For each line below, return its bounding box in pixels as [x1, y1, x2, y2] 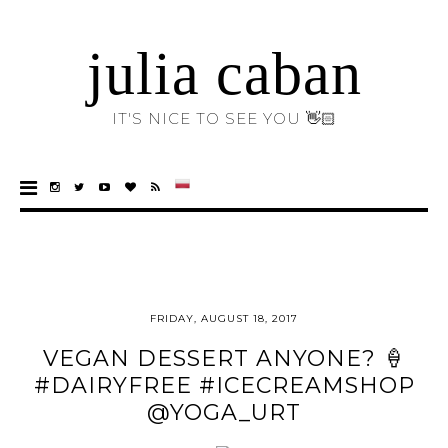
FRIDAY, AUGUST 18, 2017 [150, 312, 298, 325]
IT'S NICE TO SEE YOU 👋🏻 [111, 109, 337, 128]
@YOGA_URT [147, 399, 301, 426]
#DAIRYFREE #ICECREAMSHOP [33, 372, 415, 399]
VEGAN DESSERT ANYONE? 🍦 [42, 345, 406, 372]
